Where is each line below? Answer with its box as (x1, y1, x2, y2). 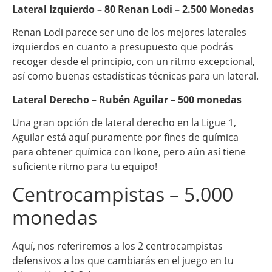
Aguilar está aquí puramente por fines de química (12, 131, 239, 144)
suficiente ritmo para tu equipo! (12, 160, 157, 174)
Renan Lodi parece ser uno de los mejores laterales (12, 25, 246, 39)
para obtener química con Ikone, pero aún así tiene (12, 145, 246, 159)
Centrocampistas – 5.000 (12, 180, 233, 207)
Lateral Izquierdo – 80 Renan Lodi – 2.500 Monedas (12, 2, 254, 16)
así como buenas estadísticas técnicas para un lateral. (12, 69, 259, 83)
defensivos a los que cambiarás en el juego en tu (12, 253, 234, 267)
